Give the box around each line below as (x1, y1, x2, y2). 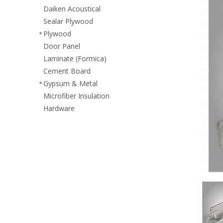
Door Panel (43, 41, 80, 51)
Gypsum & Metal (43, 78, 98, 88)
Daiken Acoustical (43, 3, 101, 13)
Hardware (43, 103, 75, 113)
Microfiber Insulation (43, 91, 110, 101)
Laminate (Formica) (43, 53, 107, 63)
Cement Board (43, 66, 91, 76)
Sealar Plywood (43, 16, 93, 26)
